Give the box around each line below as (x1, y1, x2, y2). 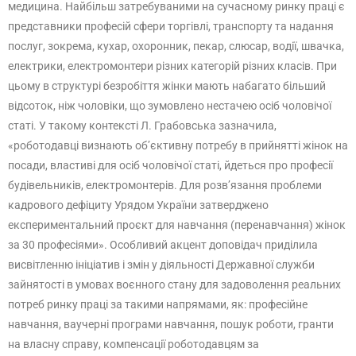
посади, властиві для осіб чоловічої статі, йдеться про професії (8, 159, 333, 172)
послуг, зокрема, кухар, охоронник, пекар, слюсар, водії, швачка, (8, 40, 344, 52)
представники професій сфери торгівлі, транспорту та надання (8, 20, 334, 33)
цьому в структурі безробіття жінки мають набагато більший (8, 79, 326, 92)
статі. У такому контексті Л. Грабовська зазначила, (8, 119, 277, 132)
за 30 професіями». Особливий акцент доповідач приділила (8, 238, 318, 251)
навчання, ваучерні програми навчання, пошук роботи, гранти (8, 318, 334, 331)
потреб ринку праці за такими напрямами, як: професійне (8, 298, 308, 311)
